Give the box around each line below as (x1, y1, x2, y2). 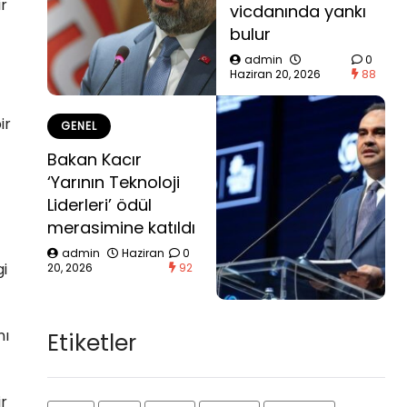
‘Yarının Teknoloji (47, 170, 180, 194)
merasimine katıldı (47, 215, 195, 239)
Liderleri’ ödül (47, 193, 152, 216)
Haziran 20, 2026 (230, 66, 321, 82)
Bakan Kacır (47, 147, 142, 171)
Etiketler (47, 327, 136, 359)
